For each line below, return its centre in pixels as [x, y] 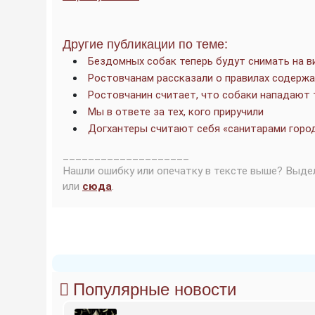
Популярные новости [155, 289]
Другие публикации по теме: [145, 44]
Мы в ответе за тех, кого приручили [176, 112]
